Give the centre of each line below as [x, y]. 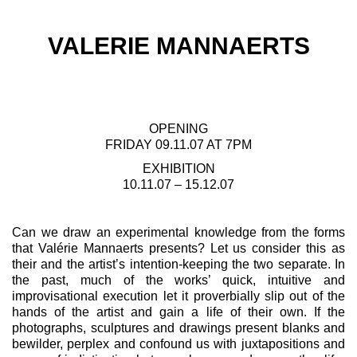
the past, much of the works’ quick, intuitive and [178, 280]
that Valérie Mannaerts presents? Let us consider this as [178, 248]
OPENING [178, 129]
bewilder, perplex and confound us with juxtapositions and [178, 344]
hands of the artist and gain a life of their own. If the [178, 312]
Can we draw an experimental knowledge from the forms [178, 232]
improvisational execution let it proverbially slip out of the [178, 296]
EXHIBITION [178, 169]
